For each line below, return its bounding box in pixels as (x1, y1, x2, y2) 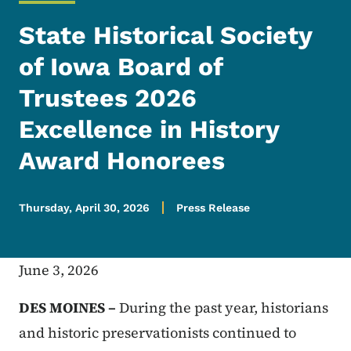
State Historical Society (19, 20, 312, 51)
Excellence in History (19, 114, 279, 145)
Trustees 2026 (19, 83, 197, 114)
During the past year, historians (119, 298, 328, 318)
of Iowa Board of (19, 52, 223, 82)
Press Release (176, 201, 250, 215)
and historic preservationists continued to (19, 323, 296, 343)
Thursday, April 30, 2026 (19, 201, 150, 215)
